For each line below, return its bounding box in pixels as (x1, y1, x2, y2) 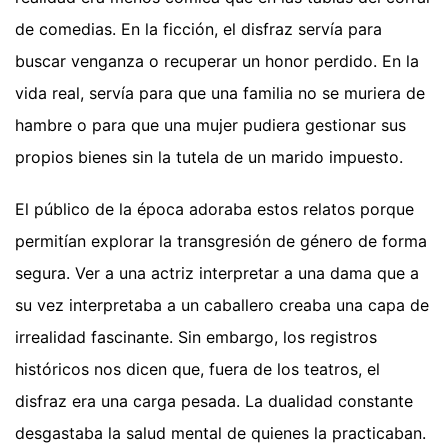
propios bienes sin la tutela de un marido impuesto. (15, 146, 403, 167)
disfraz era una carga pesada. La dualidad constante (15, 390, 413, 411)
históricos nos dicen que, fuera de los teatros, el (15, 358, 380, 379)
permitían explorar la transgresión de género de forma (15, 230, 427, 251)
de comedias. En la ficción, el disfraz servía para (15, 18, 382, 39)
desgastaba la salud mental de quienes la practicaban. (15, 422, 426, 443)
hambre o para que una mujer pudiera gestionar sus (15, 114, 406, 135)
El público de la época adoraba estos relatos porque (15, 198, 414, 219)
